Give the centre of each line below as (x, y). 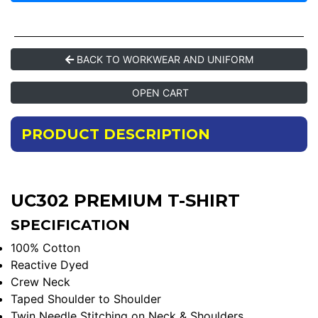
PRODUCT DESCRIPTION (116, 134)
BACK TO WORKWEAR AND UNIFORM (163, 59)
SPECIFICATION (70, 225)
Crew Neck (40, 281)
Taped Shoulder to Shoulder (86, 298)
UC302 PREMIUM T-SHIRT (125, 200)
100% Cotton (45, 247)
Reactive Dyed (50, 264)
